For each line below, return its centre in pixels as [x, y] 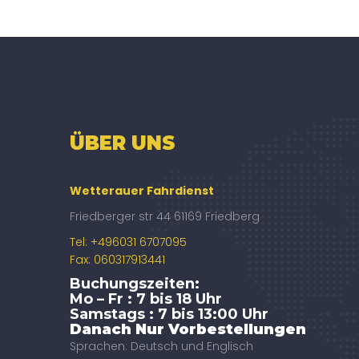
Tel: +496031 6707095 [128, 242]
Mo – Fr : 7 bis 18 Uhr [146, 299]
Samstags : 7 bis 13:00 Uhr [169, 315]
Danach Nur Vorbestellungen [188, 330]
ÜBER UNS [123, 143]
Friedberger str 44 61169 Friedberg [165, 217]
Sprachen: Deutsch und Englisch [161, 347]
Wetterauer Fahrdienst [142, 191]
